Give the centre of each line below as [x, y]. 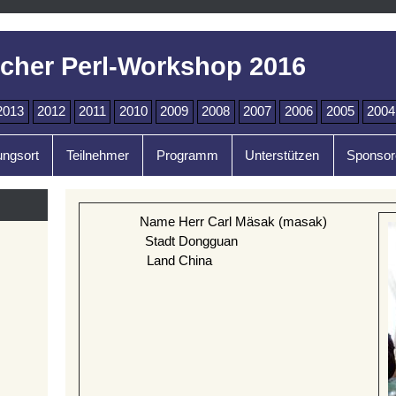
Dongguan [208, 241]
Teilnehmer [97, 156]
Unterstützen [282, 156]
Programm [187, 156]
